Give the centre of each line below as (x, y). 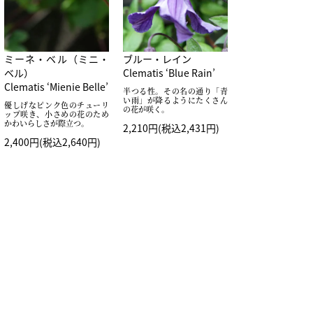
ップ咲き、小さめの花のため (57, 114)
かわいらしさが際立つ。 (46, 123)
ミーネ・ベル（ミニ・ (57, 58)
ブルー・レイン (157, 58)
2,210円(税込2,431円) (171, 128)
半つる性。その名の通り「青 (175, 90)
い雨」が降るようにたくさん (175, 100)
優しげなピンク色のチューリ (57, 104)
